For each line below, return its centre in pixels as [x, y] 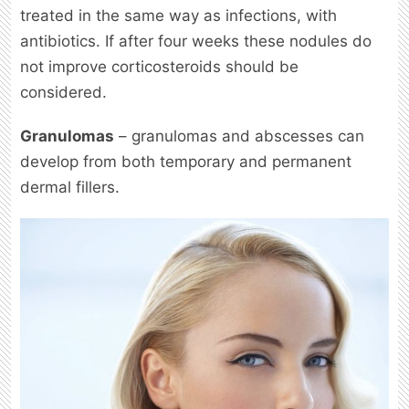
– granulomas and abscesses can [239, 136]
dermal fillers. [70, 187]
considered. [63, 92]
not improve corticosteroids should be [159, 66]
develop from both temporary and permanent [186, 161]
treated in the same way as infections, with [178, 15]
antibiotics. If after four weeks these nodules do [196, 41]
